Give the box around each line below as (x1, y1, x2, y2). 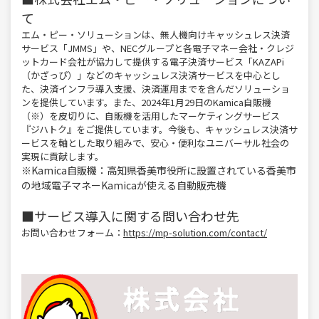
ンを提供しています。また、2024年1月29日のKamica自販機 (21, 95, 271, 110)
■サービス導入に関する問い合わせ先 (21, 206, 239, 226)
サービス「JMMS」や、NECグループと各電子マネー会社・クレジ (21, 41, 294, 56)
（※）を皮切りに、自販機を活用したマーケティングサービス (21, 109, 280, 123)
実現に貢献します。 (21, 150, 104, 164)
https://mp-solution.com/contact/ (123, 226, 267, 240)
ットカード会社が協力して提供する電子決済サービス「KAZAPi (21, 55, 284, 69)
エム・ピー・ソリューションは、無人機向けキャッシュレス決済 (21, 28, 290, 42)
